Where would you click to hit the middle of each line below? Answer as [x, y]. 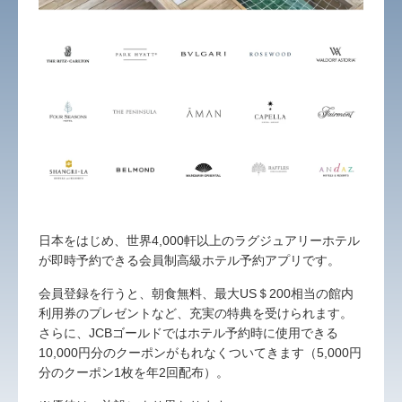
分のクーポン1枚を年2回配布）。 [134, 372]
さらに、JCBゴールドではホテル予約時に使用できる [189, 332]
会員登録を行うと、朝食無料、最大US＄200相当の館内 [197, 293]
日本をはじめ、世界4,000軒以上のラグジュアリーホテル [200, 240]
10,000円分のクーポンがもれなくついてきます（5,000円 [201, 352]
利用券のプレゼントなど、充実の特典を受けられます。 [196, 313]
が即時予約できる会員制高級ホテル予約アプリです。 [190, 260]
